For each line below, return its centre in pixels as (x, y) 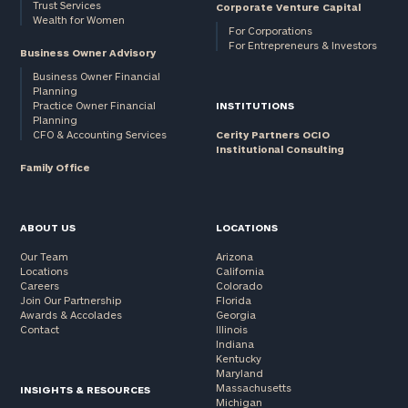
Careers (40, 286)
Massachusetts (253, 388)
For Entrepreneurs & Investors (302, 46)
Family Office (56, 168)
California (240, 271)
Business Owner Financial (97, 76)
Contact (40, 330)
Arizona (234, 257)
